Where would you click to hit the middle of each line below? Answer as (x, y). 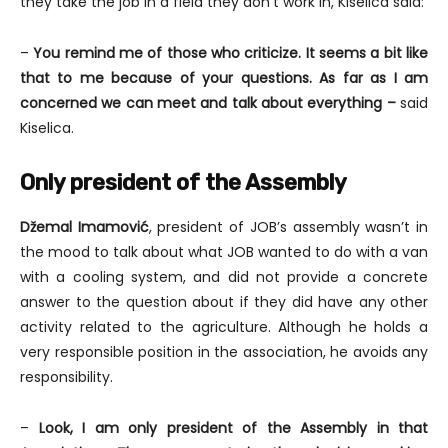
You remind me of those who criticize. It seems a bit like (231, 53)
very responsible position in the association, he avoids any (224, 352)
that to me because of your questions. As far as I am (224, 78)
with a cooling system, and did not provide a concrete (224, 277)
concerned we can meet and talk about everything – (210, 103)
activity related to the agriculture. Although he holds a (224, 327)
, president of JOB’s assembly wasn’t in (288, 227)
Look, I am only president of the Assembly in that (233, 428)
